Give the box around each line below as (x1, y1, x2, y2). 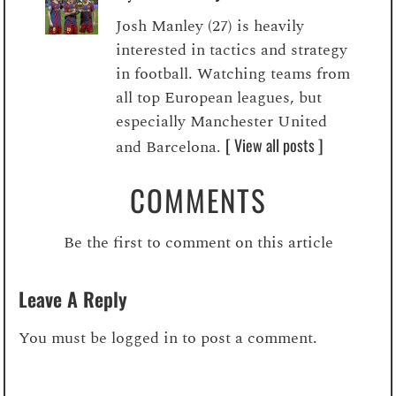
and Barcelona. (116, 134, 226, 159)
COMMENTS (129, 178, 267, 222)
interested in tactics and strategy (116, 37, 348, 62)
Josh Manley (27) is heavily (116, 13, 305, 38)
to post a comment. (178, 325, 318, 350)
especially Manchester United (116, 109, 328, 133)
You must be (19, 325, 112, 350)
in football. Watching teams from (116, 61, 351, 86)
